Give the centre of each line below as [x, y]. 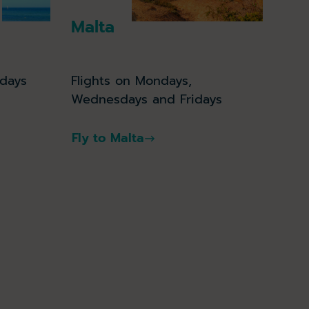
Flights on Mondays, [132, 80]
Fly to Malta [108, 138]
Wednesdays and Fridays [147, 99]
